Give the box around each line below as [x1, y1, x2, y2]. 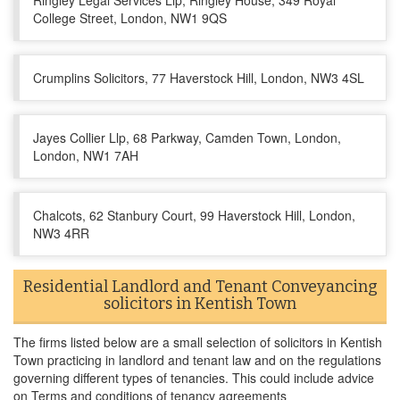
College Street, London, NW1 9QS [33, 9, 227, 27]
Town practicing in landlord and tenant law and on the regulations [13, 351, 381, 369]
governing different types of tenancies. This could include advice [13, 369, 374, 387]
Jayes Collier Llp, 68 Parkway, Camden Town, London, [33, 129, 341, 146]
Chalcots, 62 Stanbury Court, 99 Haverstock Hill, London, [33, 206, 355, 224]
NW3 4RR [33, 224, 89, 242]
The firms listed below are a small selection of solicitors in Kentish [13, 333, 382, 351]
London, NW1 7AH [33, 146, 138, 164]
